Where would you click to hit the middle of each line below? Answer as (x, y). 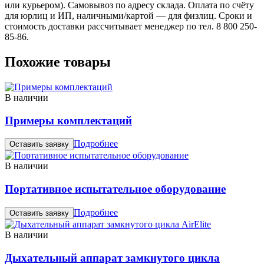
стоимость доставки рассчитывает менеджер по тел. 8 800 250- (131, 27)
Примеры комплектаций (68, 120)
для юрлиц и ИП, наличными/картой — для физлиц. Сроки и (128, 16)
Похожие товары (58, 62)
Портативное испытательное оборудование (115, 189)
